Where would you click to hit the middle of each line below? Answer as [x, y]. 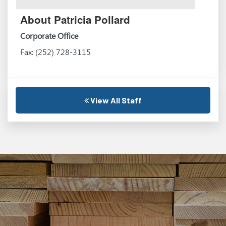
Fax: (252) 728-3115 [56, 52]
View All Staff [115, 100]
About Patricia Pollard [75, 19]
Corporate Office [49, 36]
